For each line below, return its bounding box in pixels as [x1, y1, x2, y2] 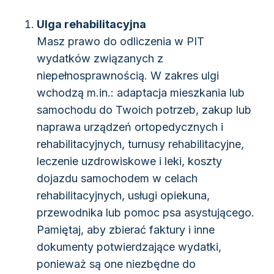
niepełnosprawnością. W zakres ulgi [37, 69, 219, 83]
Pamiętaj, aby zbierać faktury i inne [37, 223, 215, 237]
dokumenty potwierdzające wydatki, [37, 240, 221, 254]
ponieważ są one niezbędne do [37, 257, 196, 271]
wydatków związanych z [37, 52, 163, 65]
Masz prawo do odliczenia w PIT [37, 35, 204, 48]
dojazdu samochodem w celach [37, 172, 198, 185]
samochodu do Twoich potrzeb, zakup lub [37, 103, 251, 117]
